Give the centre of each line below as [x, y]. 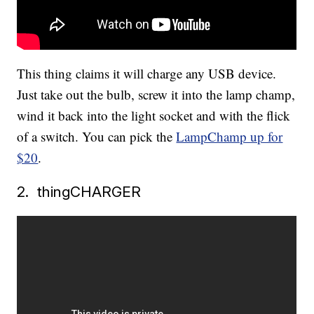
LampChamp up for [230, 137]
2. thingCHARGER [79, 192]
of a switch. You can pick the [97, 137]
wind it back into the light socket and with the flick [154, 116]
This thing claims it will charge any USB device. [147, 74]
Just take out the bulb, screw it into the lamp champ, [156, 95]
